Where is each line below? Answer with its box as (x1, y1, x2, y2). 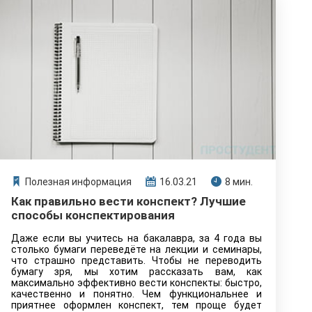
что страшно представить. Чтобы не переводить (11, 255, 262, 266)
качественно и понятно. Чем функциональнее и (11, 288, 262, 299)
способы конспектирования (11, 208, 175, 222)
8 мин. (225, 176, 253, 187)
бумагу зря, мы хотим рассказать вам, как (11, 266, 262, 277)
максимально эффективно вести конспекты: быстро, (11, 277, 262, 288)
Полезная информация (25, 176, 132, 187)
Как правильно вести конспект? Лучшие (11, 194, 246, 208)
